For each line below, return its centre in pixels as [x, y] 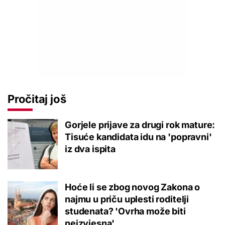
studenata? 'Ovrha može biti [125, 211]
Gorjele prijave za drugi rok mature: [140, 125]
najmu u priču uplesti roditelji [127, 199]
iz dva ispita [90, 149]
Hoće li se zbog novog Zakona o [133, 187]
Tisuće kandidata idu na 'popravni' [138, 137]
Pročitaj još [37, 99]
